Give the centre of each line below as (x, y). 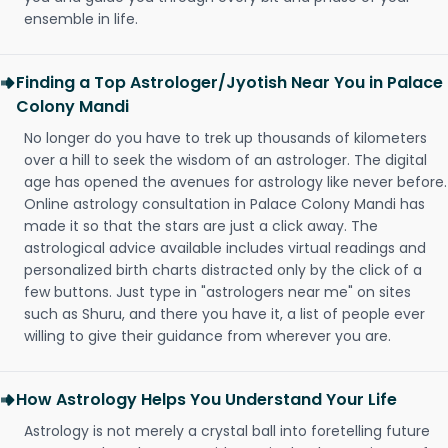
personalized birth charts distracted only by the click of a (223, 270)
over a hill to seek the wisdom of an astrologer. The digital (225, 160)
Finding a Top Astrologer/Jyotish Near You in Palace (229, 82)
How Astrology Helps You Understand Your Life (206, 399)
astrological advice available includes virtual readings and (225, 248)
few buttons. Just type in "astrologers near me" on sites (217, 292)
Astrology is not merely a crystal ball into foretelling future (227, 431)
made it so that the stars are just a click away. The (201, 226)
